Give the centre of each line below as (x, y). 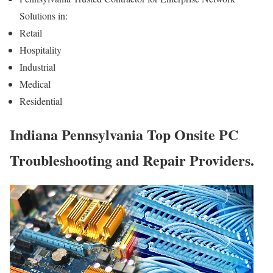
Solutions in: (45, 16)
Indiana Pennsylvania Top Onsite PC (124, 135)
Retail (32, 33)
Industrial (39, 67)
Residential (41, 101)
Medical (37, 84)
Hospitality (42, 50)
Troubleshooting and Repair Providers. (132, 160)
